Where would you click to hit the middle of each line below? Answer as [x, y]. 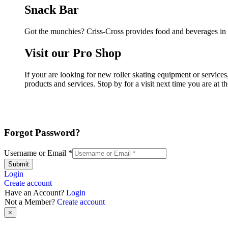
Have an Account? [35, 193]
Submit [19, 164]
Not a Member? [31, 202]
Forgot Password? [42, 133]
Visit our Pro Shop [73, 53]
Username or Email [36, 153]
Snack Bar [52, 9]
